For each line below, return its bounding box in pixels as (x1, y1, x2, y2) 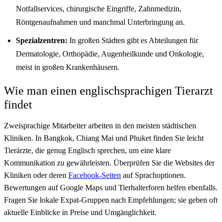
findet (4, 98, 32, 111)
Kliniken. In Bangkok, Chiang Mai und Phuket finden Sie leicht (4, 133, 204, 142)
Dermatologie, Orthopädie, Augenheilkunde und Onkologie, (16, 49, 204, 58)
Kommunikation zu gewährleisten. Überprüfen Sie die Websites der (4, 158, 215, 167)
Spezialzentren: (16, 36, 67, 45)
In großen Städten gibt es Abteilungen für (67, 36, 198, 45)
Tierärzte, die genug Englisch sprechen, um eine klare (4, 146, 171, 155)
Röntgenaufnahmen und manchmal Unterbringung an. (16, 17, 185, 26)
